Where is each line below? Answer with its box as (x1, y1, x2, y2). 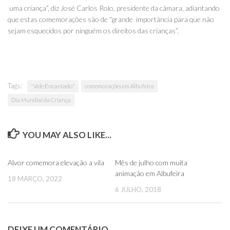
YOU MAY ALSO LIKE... (23, 129, 112, 140)
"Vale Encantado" (31, 82, 75, 89)
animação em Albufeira (115, 168, 184, 178)
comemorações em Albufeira (85, 82, 154, 89)
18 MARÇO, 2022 (8, 174, 62, 183)
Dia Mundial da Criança (11, 96, 71, 103)
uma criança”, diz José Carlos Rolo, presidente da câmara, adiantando (8, 3, 220, 12)
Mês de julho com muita (115, 158, 187, 167)
